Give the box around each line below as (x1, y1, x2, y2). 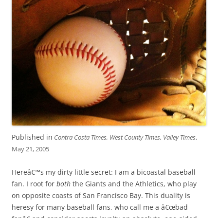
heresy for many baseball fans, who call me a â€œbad (12, 202, 188, 212)
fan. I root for (12, 179, 56, 189)
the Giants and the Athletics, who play (71, 179, 197, 189)
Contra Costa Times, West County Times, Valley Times (53, 133, 196, 142)
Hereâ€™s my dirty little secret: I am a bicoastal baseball (12, 167, 196, 177)
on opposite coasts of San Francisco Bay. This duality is (12, 191, 190, 200)
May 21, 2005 (12, 145, 49, 154)
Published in (12, 132, 53, 142)
